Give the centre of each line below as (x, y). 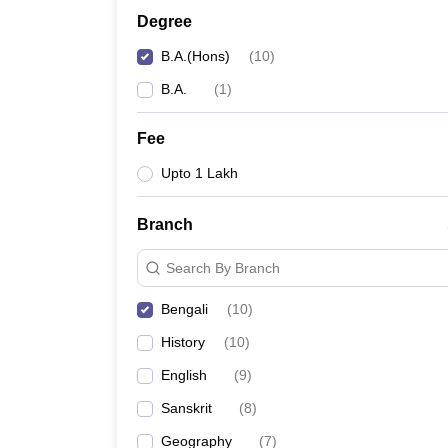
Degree (164, 21)
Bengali (184, 309)
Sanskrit (186, 408)
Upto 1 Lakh (199, 173)
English (184, 375)
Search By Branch (223, 267)
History (183, 342)
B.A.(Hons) (195, 56)
